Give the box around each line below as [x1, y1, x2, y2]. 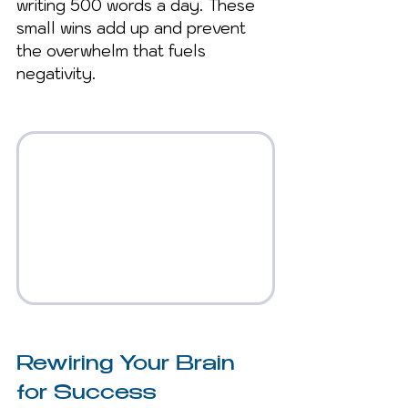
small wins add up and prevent [16, 17, 250, 38]
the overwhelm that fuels [16, 40, 210, 61]
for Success [16, 383, 157, 404]
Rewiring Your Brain [16, 354, 241, 375]
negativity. [16, 63, 96, 84]
